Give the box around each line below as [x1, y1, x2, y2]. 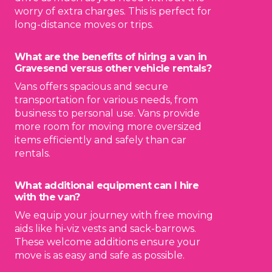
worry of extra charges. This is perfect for [15, 5, 211, 18]
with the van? [15, 191, 80, 203]
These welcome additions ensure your [15, 236, 200, 248]
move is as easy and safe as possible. [15, 249, 185, 261]
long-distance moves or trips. [15, 19, 154, 31]
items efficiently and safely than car [15, 134, 186, 146]
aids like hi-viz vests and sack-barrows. [15, 222, 196, 234]
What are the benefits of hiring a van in [15, 51, 207, 63]
